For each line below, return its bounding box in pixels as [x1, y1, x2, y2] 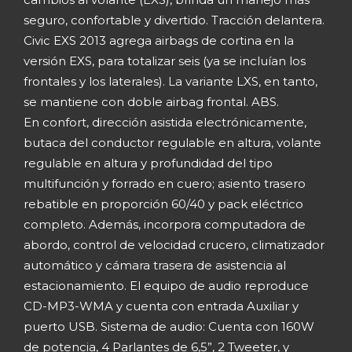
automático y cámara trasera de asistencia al [24, 257, 286, 273]
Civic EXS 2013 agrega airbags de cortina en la [24, 32, 294, 48]
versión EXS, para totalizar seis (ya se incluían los [24, 53, 306, 68]
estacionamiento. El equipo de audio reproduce [24, 277, 309, 293]
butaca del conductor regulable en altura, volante [24, 134, 321, 150]
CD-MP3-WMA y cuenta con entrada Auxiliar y [24, 298, 299, 313]
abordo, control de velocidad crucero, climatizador [24, 236, 324, 252]
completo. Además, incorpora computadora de [24, 216, 306, 232]
